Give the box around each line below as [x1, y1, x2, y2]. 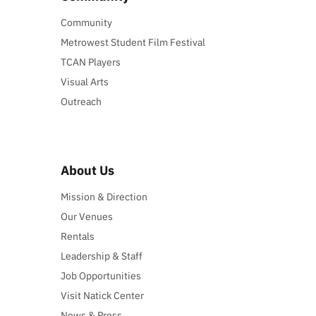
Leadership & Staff [61, 249, 143, 262]
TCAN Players [61, 56, 121, 69]
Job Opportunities [61, 269, 142, 282]
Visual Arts [61, 75, 109, 89]
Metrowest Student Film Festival [61, 36, 206, 49]
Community [61, 16, 113, 30]
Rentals [61, 229, 95, 243]
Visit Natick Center [61, 288, 145, 302]
